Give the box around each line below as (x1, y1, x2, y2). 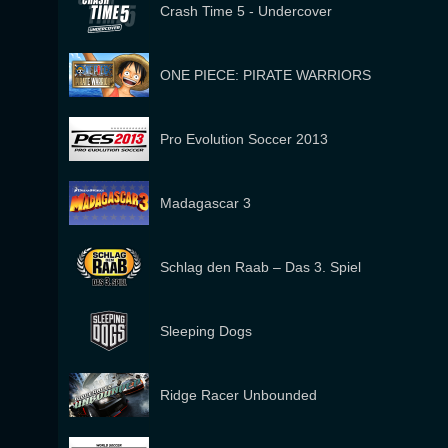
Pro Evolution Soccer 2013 (160, 131, 328, 147)
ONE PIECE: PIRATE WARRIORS (160, 67, 371, 83)
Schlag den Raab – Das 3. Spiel (160, 259, 361, 275)
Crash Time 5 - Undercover (160, 3, 332, 19)
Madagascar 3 (160, 195, 251, 211)
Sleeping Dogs (160, 323, 252, 339)
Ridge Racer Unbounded (160, 387, 317, 403)
